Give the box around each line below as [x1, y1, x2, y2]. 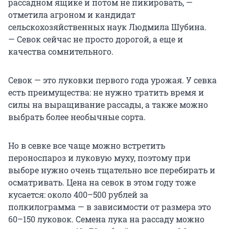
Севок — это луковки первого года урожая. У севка [8, 75, 217, 86]
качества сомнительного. [8, 46, 113, 57]
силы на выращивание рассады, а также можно [8, 99, 208, 110]
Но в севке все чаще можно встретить [8, 140, 165, 151]
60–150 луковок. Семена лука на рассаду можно [8, 214, 204, 225]
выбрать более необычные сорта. [8, 111, 146, 123]
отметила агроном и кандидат [8, 9, 135, 20]
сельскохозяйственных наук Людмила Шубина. [8, 21, 207, 33]
